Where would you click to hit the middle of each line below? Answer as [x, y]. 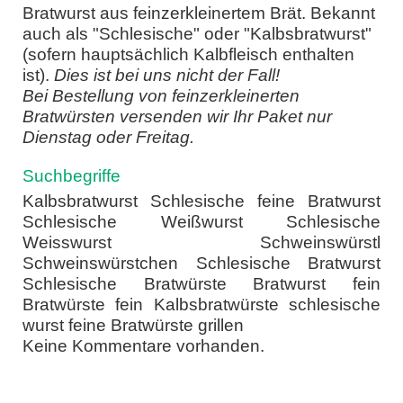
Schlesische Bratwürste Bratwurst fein [201, 284]
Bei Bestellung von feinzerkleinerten [161, 96]
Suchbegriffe [72, 176]
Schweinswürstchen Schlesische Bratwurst [201, 263]
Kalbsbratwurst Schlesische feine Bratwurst [201, 201]
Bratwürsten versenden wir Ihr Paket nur [177, 116]
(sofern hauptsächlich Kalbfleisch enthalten [188, 54]
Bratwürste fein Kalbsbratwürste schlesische [201, 304]
